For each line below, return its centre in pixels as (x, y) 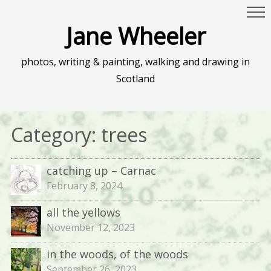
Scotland (135, 79)
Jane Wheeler (135, 36)
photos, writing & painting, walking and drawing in (135, 62)
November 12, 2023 (90, 227)
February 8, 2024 (84, 186)
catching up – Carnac (101, 171)
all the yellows (83, 212)
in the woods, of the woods (117, 254)
